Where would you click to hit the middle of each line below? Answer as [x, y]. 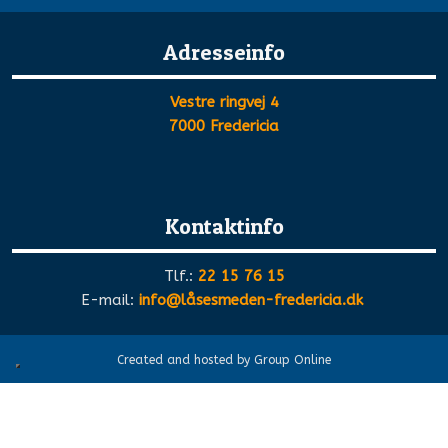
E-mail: [109, 300]
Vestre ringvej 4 [224, 102]
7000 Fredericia [224, 126]
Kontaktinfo [224, 225]
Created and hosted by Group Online [224, 359]
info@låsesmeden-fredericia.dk [250, 300]
